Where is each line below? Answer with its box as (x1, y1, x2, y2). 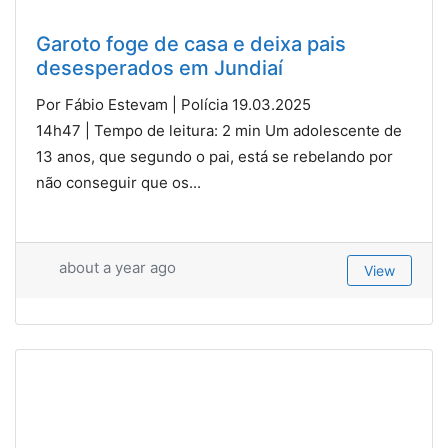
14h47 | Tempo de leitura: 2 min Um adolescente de (36, 120, 402, 140)
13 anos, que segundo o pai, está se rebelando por (36, 146, 393, 166)
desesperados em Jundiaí (36, 55, 283, 80)
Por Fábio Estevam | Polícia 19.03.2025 (36, 94, 311, 114)
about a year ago (54, 257, 176, 277)
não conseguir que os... (36, 172, 201, 192)
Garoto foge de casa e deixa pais (36, 31, 346, 56)
